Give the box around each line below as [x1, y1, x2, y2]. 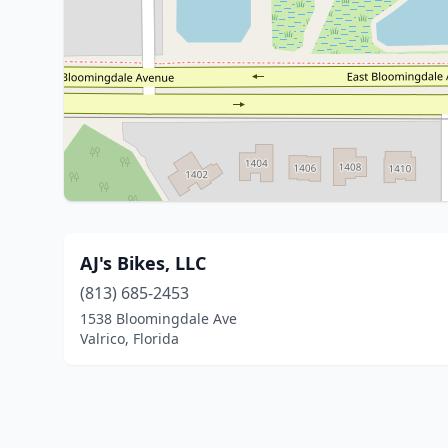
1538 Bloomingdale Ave [80, 309, 237, 328]
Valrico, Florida [80, 329, 179, 348]
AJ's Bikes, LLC [80, 251, 206, 275]
